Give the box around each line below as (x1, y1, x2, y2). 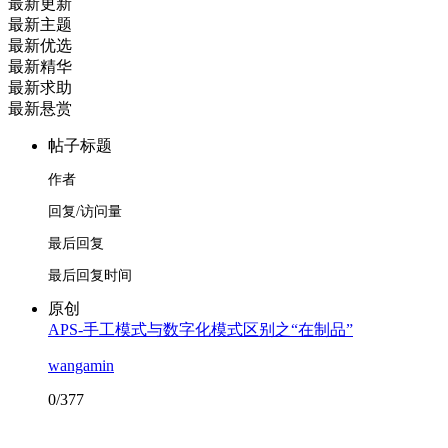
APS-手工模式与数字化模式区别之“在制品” (48, 321, 353, 338)
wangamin (48, 357, 114, 374)
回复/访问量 (48, 204, 122, 219)
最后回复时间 (48, 268, 132, 283)
